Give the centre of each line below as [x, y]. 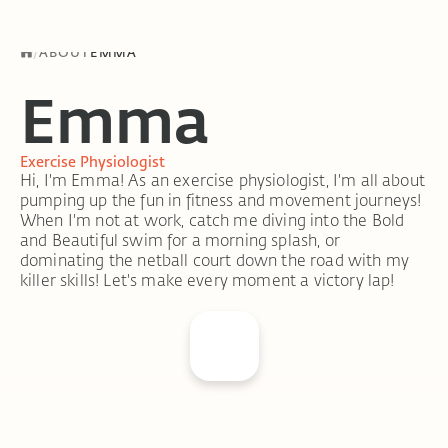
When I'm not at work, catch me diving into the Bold [212, 220]
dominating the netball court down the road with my [215, 260]
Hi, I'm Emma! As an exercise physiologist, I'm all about [222, 180]
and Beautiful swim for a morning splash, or [180, 240]
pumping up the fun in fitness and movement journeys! [221, 200]
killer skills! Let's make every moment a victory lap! [207, 280]
